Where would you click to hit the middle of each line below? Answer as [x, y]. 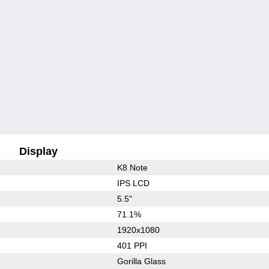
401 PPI [132, 245]
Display [39, 151]
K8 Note [132, 167]
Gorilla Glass [141, 261]
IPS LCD [133, 183]
